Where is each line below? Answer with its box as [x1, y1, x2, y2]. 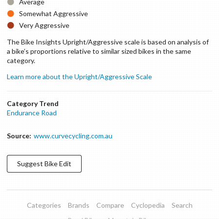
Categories [26, 201, 61, 210]
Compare [96, 201, 124, 210]
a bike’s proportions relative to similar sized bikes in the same [7, 47, 191, 56]
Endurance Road [7, 109, 57, 117]
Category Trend [7, 99, 59, 108]
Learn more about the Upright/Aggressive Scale [7, 72, 152, 81]
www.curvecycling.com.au [34, 131, 112, 140]
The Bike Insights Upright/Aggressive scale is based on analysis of [7, 38, 209, 46]
